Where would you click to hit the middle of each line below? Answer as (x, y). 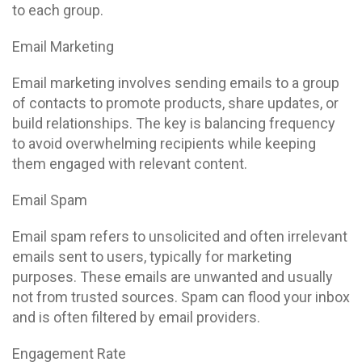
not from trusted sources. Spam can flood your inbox (181, 297)
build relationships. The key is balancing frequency (174, 123)
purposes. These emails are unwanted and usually (173, 277)
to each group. (58, 10)
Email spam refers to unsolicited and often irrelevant (180, 236)
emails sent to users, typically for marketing (152, 257)
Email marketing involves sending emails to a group (176, 83)
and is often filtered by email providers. (136, 317)
